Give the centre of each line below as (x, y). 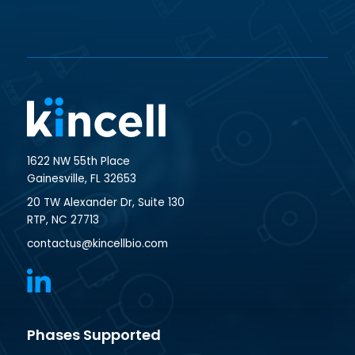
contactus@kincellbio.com (97, 243)
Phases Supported (94, 334)
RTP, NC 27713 (63, 219)
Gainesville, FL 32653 (81, 178)
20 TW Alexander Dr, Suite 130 (105, 202)
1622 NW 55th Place (78, 161)
